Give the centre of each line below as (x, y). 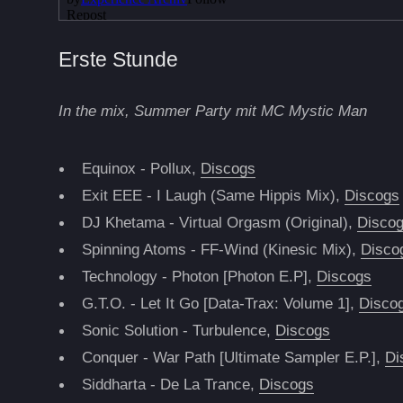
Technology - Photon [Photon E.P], (200, 277)
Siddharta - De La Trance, (171, 385)
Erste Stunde (119, 60)
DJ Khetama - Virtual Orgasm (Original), (220, 223)
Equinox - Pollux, (142, 169)
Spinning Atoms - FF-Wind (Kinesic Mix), (222, 250)
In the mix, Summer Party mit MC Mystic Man (213, 110)
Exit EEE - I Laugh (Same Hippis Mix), (214, 196)
